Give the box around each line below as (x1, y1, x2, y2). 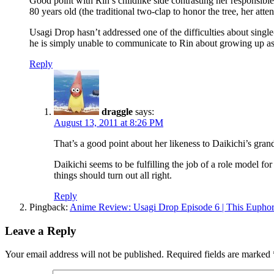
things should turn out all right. (54, 169, 172, 180)
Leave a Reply (5, 224, 76, 237)
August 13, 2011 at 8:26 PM (54, 117, 163, 128)
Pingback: (29, 201, 70, 212)
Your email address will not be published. (5, 249, 164, 260)
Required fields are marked (166, 249, 273, 260)
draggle (102, 106, 133, 117)
